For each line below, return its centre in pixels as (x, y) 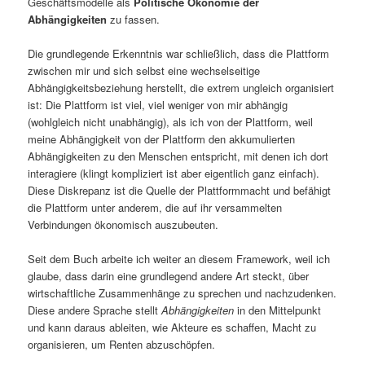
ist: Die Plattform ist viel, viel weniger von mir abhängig (158, 105)
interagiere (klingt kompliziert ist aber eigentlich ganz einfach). (174, 174)
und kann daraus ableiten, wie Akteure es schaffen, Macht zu (172, 328)
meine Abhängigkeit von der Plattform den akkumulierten (162, 139)
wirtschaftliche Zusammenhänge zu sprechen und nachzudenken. (182, 293)
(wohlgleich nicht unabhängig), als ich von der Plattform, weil (171, 122)
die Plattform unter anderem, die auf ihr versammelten (155, 208)
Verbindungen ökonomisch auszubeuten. (123, 225)
